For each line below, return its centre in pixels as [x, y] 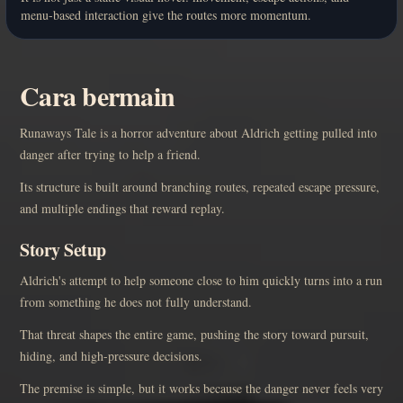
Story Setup [63, 250]
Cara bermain [97, 96]
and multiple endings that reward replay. [122, 209]
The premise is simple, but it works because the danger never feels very [201, 389]
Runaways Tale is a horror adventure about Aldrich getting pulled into [198, 133]
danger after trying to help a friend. [110, 155]
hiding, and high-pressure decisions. [111, 356]
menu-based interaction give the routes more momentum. [166, 15]
